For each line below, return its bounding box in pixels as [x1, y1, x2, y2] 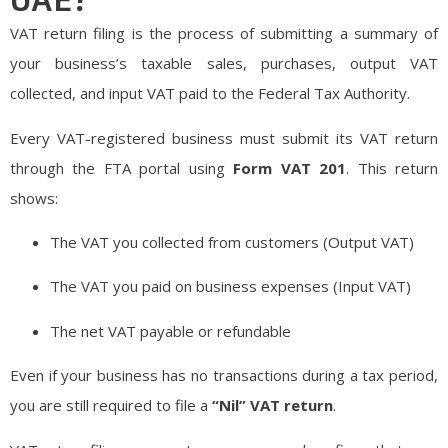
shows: [10, 187, 58, 208]
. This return [346, 157, 439, 178]
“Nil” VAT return [212, 395, 333, 416]
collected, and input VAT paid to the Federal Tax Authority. [10, 83, 410, 104]
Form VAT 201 [233, 157, 347, 178]
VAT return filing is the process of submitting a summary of [10, 23, 438, 44]
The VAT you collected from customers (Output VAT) [50, 232, 414, 253]
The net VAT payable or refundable [50, 320, 291, 341]
